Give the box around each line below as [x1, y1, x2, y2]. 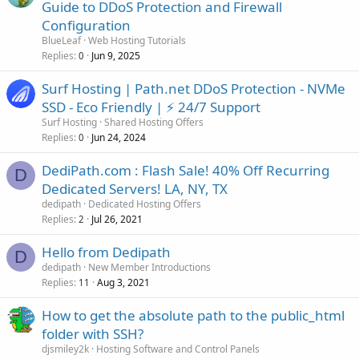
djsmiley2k [42, 341, 89, 356]
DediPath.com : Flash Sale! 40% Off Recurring [42, 160, 329, 179]
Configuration [42, 15, 131, 34]
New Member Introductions [88, 260, 211, 274]
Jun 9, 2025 [91, 48, 140, 63]
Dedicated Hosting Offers [88, 196, 201, 211]
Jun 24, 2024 [91, 130, 146, 144]
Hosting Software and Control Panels [96, 341, 260, 356]
